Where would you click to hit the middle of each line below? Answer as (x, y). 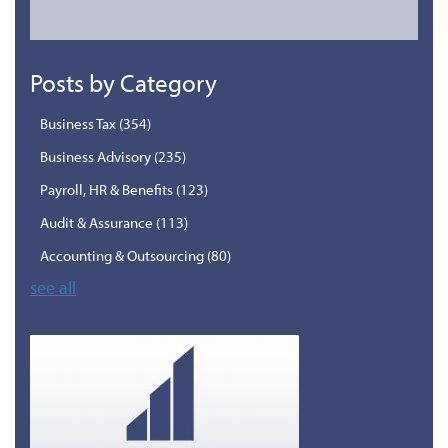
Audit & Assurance (98, 222)
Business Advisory (97, 156)
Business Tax (79, 123)
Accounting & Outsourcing (123, 255)
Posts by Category (123, 82)
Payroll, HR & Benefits (108, 189)
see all (53, 287)
